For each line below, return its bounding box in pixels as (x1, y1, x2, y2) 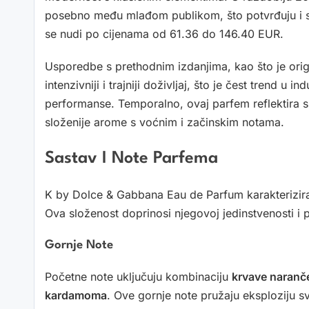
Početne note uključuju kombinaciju (45, 270, 232, 284)
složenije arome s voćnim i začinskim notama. (45, 115, 284, 130)
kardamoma (45, 288, 107, 303)
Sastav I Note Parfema (45, 150, 218, 167)
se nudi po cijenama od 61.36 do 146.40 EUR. (45, 27, 283, 41)
